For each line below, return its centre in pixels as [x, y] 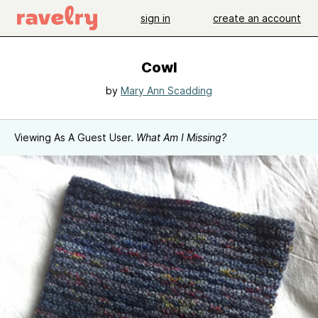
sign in [155, 18]
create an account [257, 18]
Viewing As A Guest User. [75, 137]
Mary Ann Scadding [166, 91]
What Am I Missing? [181, 137]
